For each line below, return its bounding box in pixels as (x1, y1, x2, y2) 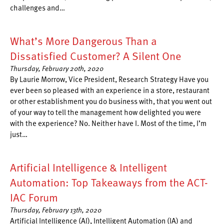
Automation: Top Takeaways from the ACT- (10, 174, 208, 190)
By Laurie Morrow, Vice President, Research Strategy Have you (10, 73, 208, 84)
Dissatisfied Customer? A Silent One (10, 48, 181, 63)
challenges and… (10, 2, 65, 13)
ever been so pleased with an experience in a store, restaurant (10, 84, 209, 95)
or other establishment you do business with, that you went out (10, 95, 212, 106)
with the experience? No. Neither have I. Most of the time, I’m (10, 117, 206, 128)
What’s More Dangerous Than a (10, 33, 157, 48)
